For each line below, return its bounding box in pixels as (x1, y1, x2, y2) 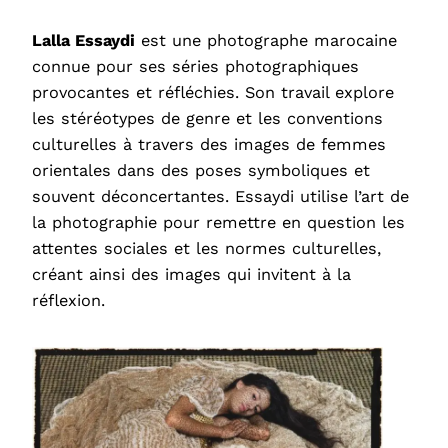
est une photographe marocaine (135, 31, 397, 51)
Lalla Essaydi (32, 31, 135, 51)
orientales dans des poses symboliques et (32, 161, 370, 181)
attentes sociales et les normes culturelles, (32, 239, 381, 259)
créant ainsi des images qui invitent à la (32, 265, 351, 285)
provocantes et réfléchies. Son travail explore (32, 83, 394, 103)
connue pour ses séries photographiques (32, 57, 359, 77)
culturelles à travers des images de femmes (32, 135, 386, 155)
